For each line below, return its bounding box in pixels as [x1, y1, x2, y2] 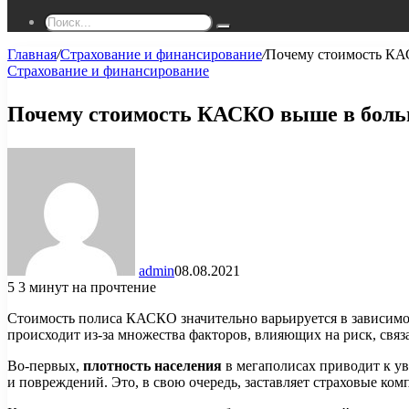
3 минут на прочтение [18, 278, 156, 295]
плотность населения [83, 357, 222, 373]
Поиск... [223, 26, 267, 39]
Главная [7, 47, 57, 62]
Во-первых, [7, 357, 83, 373]
